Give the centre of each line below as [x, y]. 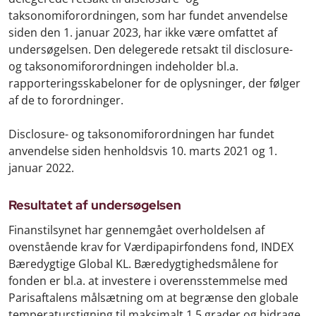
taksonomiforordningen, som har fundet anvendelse [148, 15]
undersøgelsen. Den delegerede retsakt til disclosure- [151, 49]
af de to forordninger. [66, 100]
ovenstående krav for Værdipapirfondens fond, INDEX [151, 247]
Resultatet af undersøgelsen [95, 205]
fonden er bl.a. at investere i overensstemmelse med [148, 280]
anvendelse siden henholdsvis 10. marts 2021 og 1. [143, 151]
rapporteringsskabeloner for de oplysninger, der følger [154, 83]
